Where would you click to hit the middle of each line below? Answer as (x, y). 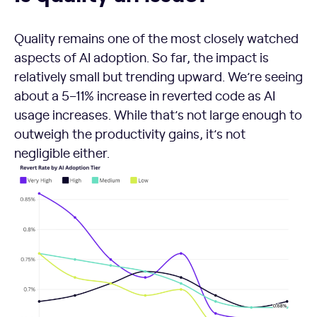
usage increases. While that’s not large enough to (158, 114)
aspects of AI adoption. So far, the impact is (142, 57)
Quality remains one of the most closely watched (156, 38)
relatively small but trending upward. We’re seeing (158, 76)
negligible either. (62, 152)
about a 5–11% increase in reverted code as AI (145, 95)
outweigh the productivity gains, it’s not (130, 133)
